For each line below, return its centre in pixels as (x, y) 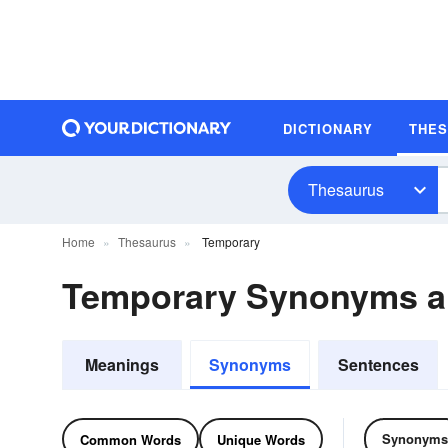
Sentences (378, 364)
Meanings (122, 364)
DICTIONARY (328, 128)
